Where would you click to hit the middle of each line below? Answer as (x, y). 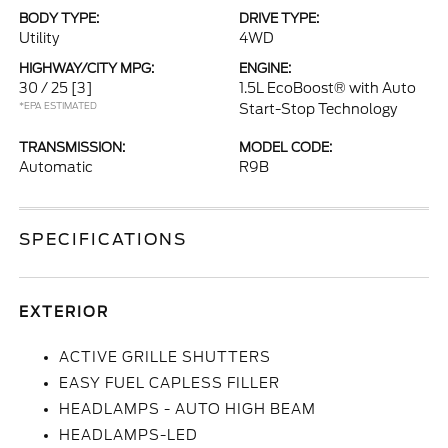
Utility (39, 38)
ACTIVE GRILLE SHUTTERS (165, 357)
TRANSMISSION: (72, 147)
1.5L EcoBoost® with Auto (327, 88)
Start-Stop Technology (318, 109)
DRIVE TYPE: (279, 18)
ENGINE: (265, 68)
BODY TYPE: (59, 18)
